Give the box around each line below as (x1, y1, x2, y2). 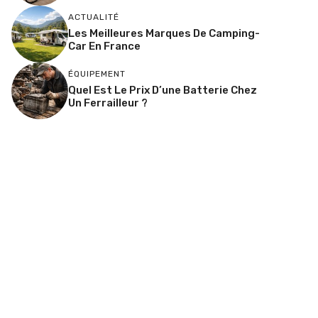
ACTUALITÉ (68, 11, 119, 22)
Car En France (68, 39, 141, 53)
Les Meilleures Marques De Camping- (68, 26, 260, 40)
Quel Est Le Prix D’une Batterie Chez (68, 83, 257, 97)
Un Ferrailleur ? (68, 96, 148, 109)
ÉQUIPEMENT (68, 68, 126, 79)
